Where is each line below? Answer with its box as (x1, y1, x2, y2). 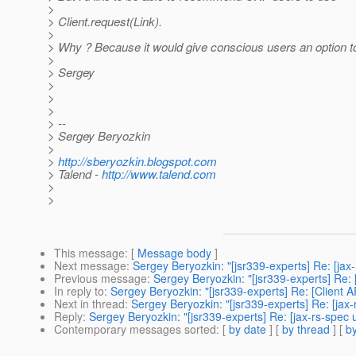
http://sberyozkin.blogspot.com (58, 153, 217, 170)
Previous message (54, 270, 147, 287)
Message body (137, 245, 211, 261)
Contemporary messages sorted (54, 321, 216, 338)
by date (229, 321, 266, 338)
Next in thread (54, 296, 125, 312)
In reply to (54, 283, 104, 300)
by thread (282, 321, 330, 338)
